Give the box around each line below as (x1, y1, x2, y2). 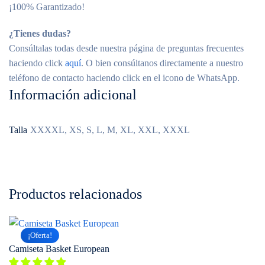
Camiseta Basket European (9, 244, 109, 254)
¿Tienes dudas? (9, 28, 71, 38)
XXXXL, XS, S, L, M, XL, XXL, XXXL (30, 125, 190, 135)
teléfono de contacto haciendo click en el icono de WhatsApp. (9, 73, 240, 83)
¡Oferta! (28, 231, 52, 240)
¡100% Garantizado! (9, 2, 85, 12)
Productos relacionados (9, 186, 142, 202)
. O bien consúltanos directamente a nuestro (81, 58, 243, 68)
